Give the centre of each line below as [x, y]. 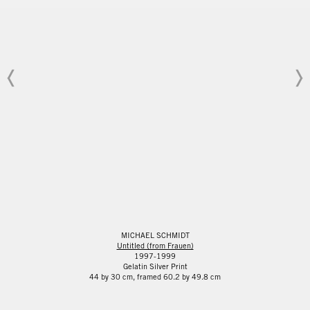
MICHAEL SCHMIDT [155, 235]
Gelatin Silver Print [155, 266]
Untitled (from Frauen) [155, 245]
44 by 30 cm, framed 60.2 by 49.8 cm [155, 276]
